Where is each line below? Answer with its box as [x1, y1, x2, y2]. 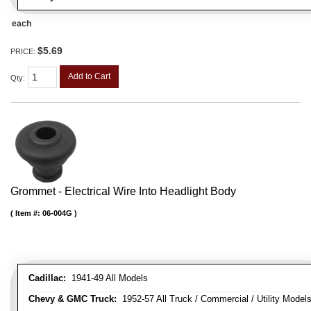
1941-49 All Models [66, 273, 148, 284]
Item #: [15, 209, 42, 218]
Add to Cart [68, 71, 110, 81]
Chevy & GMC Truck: [28, 294, 117, 305]
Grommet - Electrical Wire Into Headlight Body [10, 185, 236, 198]
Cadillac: [28, 273, 66, 284]
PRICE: [10, 47, 37, 56]
